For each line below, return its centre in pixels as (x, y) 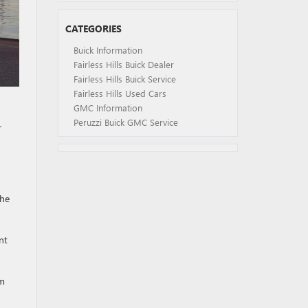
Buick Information (108, 50)
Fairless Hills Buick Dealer (123, 64)
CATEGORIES (93, 29)
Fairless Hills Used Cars (120, 93)
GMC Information (108, 108)
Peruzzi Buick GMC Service (125, 122)
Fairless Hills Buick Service (124, 79)
